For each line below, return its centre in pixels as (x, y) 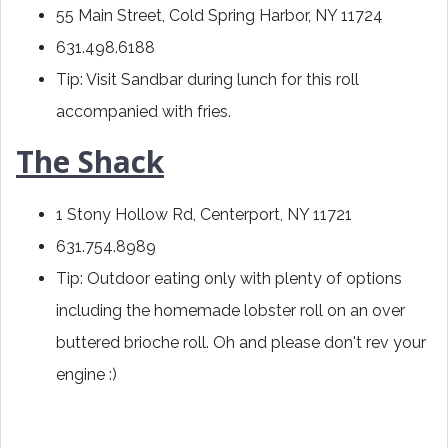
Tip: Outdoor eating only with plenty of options (229, 279)
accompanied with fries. (147, 112)
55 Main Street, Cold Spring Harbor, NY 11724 (219, 16)
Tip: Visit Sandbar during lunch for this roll (207, 80)
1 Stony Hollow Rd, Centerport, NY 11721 (204, 215)
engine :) (86, 375)
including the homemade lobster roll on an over (230, 311)
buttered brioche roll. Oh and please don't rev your (241, 343)
